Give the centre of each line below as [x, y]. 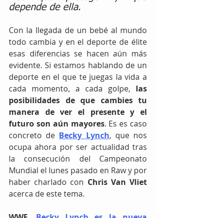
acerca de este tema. [48, 194]
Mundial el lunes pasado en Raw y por [78, 170]
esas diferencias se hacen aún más [78, 54]
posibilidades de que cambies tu [78, 100]
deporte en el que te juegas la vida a [78, 77]
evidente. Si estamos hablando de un [78, 65]
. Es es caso [126, 124]
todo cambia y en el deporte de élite [78, 42]
